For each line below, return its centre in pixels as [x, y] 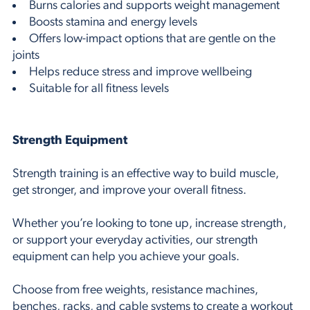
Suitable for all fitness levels [99, 89]
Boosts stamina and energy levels [113, 23]
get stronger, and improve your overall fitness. [129, 191]
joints [26, 56]
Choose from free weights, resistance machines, [135, 291]
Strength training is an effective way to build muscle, [146, 174]
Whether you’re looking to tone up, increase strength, [149, 224]
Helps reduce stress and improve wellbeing [140, 73]
